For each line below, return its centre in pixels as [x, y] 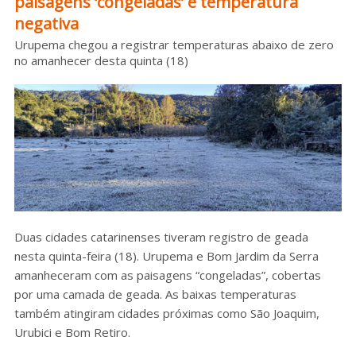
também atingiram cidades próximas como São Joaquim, [166, 313]
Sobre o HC [194, 25]
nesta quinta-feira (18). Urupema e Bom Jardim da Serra [166, 256]
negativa [46, 24]
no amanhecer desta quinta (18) [101, 61]
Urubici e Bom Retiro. [72, 333]
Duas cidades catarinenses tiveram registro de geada [161, 237]
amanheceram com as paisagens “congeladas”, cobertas [167, 275]
